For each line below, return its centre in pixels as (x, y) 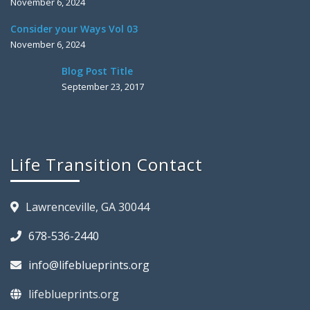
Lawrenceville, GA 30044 (88, 207)
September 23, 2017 (103, 86)
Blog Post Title (97, 71)
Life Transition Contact (107, 164)
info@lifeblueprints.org (89, 265)
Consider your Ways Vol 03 (74, 28)
